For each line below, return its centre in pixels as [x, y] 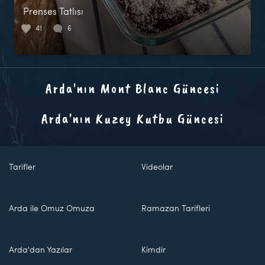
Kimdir [153, 249]
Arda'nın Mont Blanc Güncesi [132, 88]
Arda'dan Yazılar [41, 249]
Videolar [157, 167]
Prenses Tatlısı [53, 11]
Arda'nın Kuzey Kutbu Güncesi [132, 118]
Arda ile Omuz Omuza [52, 208]
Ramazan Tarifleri [176, 208]
